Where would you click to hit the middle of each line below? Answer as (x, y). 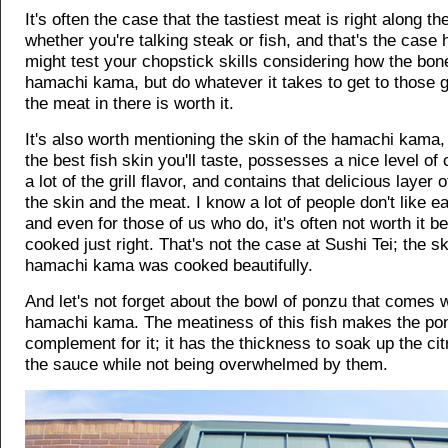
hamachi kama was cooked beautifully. (169, 265)
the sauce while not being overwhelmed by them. (206, 364)
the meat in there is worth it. (129, 103)
